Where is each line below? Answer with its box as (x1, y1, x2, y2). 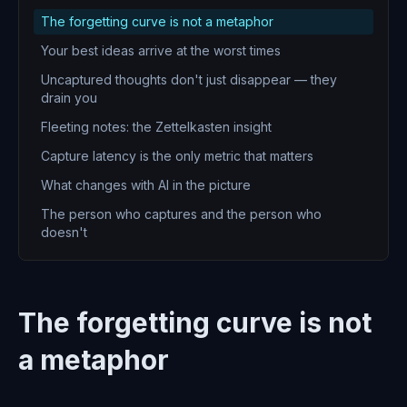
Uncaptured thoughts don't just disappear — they (41, 72, 337, 88)
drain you (41, 90, 97, 106)
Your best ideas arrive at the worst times (41, 43, 281, 59)
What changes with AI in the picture (41, 177, 251, 194)
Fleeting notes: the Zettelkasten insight (41, 119, 272, 135)
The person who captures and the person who (41, 206, 322, 223)
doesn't (41, 224, 87, 241)
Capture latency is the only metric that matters (41, 148, 313, 164)
